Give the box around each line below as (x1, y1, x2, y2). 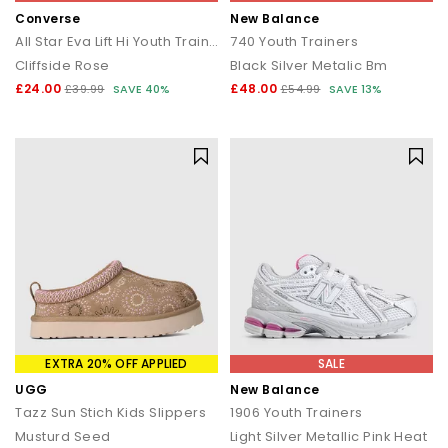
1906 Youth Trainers (230, 403, 363, 422)
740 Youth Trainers (230, 31, 358, 51)
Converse (15, 9, 80, 27)
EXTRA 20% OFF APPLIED (45, 355, 188, 372)
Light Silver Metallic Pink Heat (230, 427, 428, 446)
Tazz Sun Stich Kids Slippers (15, 403, 206, 422)
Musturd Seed (15, 427, 111, 446)
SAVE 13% (329, 80, 382, 97)
